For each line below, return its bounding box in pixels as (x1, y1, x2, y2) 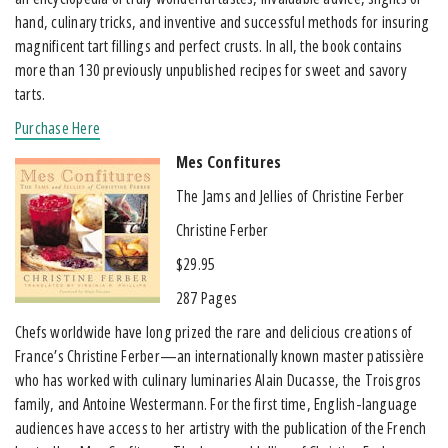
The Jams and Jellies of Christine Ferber (176, 184, 405, 207)
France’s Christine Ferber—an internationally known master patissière (15, 344, 425, 367)
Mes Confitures (176, 150, 282, 173)
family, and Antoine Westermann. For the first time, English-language (15, 392, 418, 415)
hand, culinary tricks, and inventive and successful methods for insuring (15, 10, 430, 33)
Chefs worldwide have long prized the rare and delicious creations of (15, 320, 413, 343)
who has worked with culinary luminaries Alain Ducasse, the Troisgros (15, 368, 422, 391)
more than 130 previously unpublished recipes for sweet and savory (15, 58, 407, 81)
